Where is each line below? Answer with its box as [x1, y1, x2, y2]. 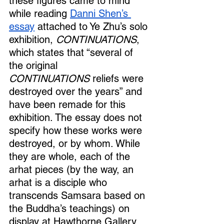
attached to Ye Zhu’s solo [34, 20, 150, 33]
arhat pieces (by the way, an [9, 163, 136, 176]
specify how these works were [9, 124, 145, 137]
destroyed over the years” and [9, 85, 145, 98]
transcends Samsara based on [9, 189, 148, 202]
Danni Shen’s [70, 7, 131, 20]
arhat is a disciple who [9, 176, 110, 189]
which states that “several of [9, 46, 136, 59]
